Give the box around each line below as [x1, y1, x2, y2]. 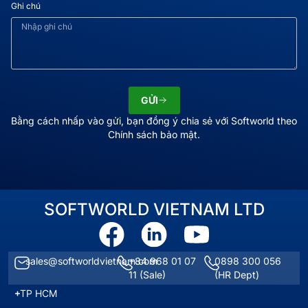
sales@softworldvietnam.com [25, 255, 157, 267]
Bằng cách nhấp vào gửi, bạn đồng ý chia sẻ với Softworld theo [11, 115, 297, 126]
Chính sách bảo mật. [108, 129, 200, 140]
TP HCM [20, 287, 57, 299]
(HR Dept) [214, 269, 260, 280]
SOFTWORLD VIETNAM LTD [43, 199, 265, 219]
